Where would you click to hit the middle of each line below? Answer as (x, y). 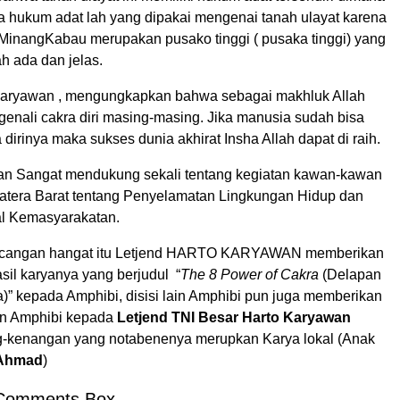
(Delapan (350, 274)
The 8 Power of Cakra (250, 274)
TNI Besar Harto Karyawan (261, 317)
